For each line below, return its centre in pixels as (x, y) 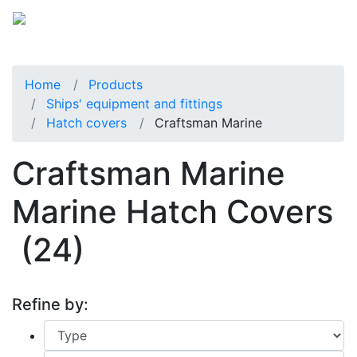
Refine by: (50, 304)
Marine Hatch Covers (173, 211)
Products (116, 84)
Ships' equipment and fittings (134, 103)
